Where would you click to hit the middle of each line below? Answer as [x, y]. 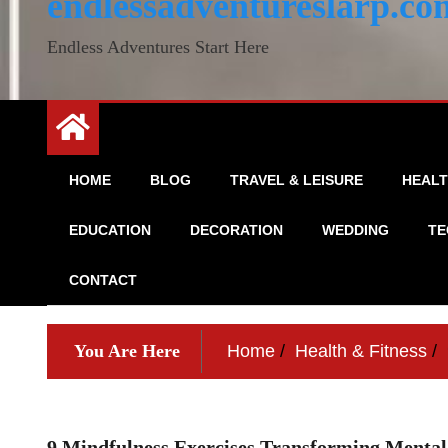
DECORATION [236, 229]
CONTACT [103, 279]
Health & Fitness [361, 350]
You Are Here [127, 350]
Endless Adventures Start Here [158, 46]
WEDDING [355, 229]
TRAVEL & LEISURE [296, 179]
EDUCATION [110, 229]
